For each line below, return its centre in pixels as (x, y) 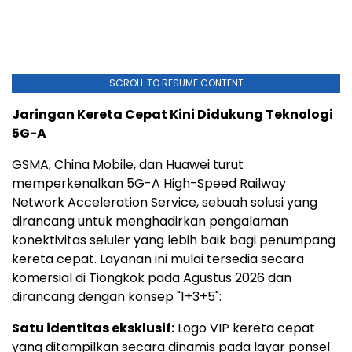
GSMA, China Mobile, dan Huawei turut (128, 165)
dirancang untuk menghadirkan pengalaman (150, 222)
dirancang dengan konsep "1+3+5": (117, 297)
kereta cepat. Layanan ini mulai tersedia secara (158, 259)
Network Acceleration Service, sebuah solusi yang (165, 203)
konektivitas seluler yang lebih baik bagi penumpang (174, 240)
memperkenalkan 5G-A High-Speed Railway (149, 184)
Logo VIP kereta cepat (245, 328)
